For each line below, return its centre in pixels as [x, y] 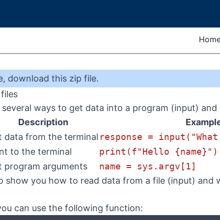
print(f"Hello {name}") [159, 151]
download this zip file [52, 78]
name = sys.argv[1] [148, 166]
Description [43, 122]
